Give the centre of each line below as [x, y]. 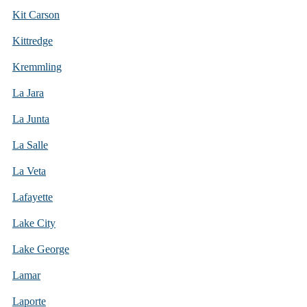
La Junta [31, 119]
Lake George [41, 249]
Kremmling [37, 66]
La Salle [30, 145]
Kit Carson [36, 14]
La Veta [29, 171]
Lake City [34, 223]
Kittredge [33, 40]
